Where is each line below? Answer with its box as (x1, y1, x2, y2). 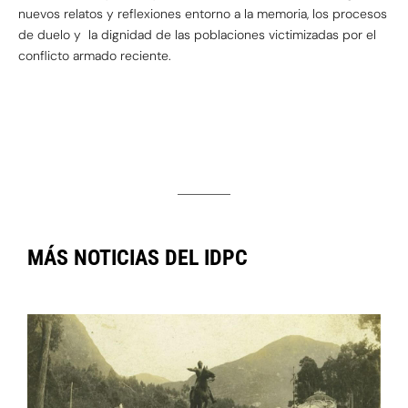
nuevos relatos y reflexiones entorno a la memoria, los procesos (18, 5, 387, 22)
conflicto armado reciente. (18, 46, 171, 64)
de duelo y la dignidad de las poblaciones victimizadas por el (18, 25, 376, 43)
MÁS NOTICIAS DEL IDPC (27, 244, 248, 270)
